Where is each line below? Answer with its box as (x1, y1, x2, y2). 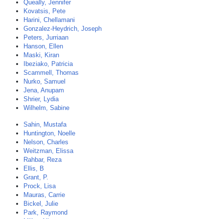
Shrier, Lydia (23, 95, 59, 103)
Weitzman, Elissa (23, 147, 73, 154)
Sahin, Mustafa (23, 121, 66, 128)
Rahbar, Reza (23, 156, 62, 163)
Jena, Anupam (23, 87, 64, 94)
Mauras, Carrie (23, 191, 65, 198)
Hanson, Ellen (23, 43, 63, 50)
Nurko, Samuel (23, 78, 66, 85)
